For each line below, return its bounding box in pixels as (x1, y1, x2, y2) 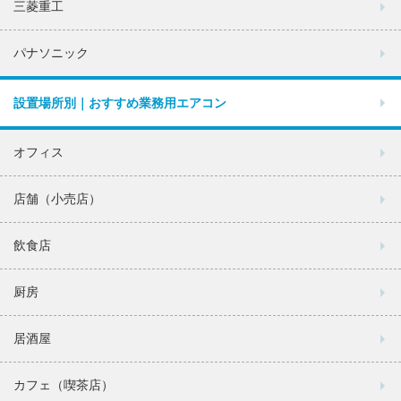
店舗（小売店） (13, 192, 101, 207)
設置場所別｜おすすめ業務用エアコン (13, 96, 226, 111)
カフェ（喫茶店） (13, 378, 114, 393)
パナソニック (13, 46, 89, 61)
